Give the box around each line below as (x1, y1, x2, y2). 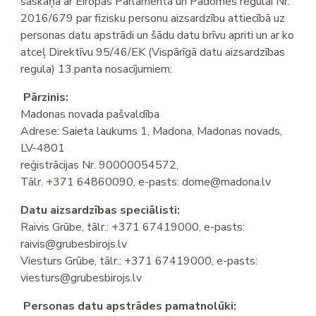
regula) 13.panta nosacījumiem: (20, 61, 173, 78)
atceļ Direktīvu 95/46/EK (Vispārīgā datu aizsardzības (20, 44, 286, 61)
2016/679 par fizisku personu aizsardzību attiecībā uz (20, 11, 286, 27)
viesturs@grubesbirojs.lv (20, 270, 142, 286)
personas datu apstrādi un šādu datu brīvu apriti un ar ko (20, 28, 295, 44)
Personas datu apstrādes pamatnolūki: (23, 298, 237, 315)
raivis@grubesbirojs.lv (20, 236, 128, 253)
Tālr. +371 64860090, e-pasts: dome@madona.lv (20, 174, 272, 190)
